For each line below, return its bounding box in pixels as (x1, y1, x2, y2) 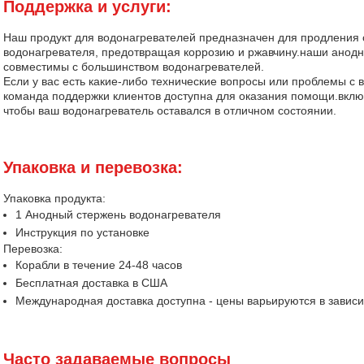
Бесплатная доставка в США (15, 276, 167, 289)
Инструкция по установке (15, 226, 149, 239)
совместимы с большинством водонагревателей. (3, 60, 264, 73)
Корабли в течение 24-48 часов (15, 258, 182, 271)
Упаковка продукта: (3, 192, 106, 205)
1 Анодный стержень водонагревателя (15, 208, 221, 221)
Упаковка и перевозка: (3, 158, 183, 176)
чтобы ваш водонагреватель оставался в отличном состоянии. (3, 104, 336, 117)
